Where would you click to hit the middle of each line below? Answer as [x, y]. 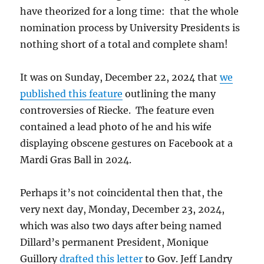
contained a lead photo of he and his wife [116, 126]
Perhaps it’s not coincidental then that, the [122, 192]
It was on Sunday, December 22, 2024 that [120, 77]
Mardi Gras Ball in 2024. [76, 159]
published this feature [72, 93]
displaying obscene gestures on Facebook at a [127, 143]
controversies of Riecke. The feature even [118, 110]
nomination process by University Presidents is [130, 27]
